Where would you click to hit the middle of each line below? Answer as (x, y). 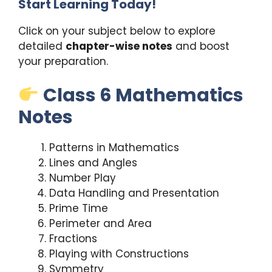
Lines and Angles (93, 163)
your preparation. (63, 61)
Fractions (73, 239)
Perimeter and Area (100, 224)
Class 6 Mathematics (144, 96)
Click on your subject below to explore (117, 31)
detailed (42, 46)
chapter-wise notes (119, 46)
